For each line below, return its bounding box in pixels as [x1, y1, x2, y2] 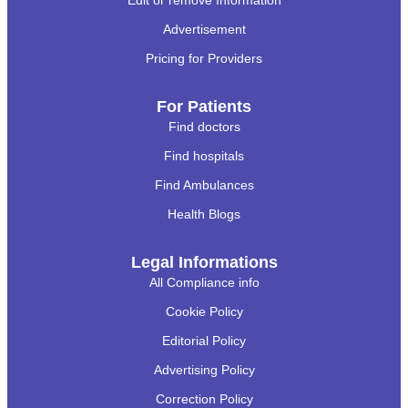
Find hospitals [164, 148, 244, 163]
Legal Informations [130, 252, 278, 271]
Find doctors [168, 118, 240, 134]
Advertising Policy [153, 362, 255, 377]
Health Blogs [168, 206, 240, 221]
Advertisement [162, 21, 246, 36]
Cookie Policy [165, 303, 243, 319]
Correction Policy [155, 391, 253, 406]
